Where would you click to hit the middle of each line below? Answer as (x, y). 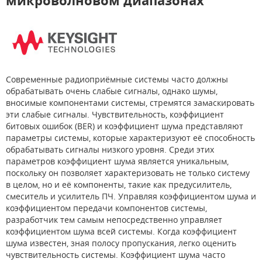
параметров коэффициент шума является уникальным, (117, 161)
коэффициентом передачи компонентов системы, (106, 208)
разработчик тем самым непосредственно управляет (114, 219)
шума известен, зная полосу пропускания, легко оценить (121, 243)
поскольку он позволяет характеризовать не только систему (128, 173)
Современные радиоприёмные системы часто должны (117, 79)
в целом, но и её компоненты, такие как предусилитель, (119, 184)
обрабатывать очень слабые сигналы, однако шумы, (112, 91)
